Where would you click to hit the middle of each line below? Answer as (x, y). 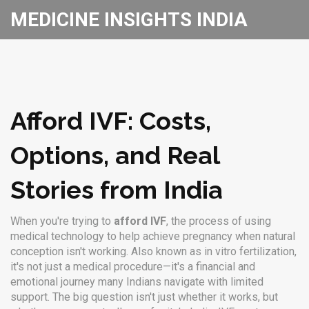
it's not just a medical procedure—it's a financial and (133, 267)
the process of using (221, 221)
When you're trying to (62, 221)
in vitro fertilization (249, 251)
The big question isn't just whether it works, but (164, 297)
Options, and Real (115, 155)
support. (30, 297)
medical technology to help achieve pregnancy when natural (153, 236)
